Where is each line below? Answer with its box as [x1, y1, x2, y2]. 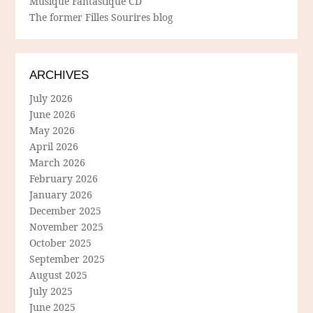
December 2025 [29, 204, 102, 218]
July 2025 [29, 284, 73, 298]
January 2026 [29, 188, 93, 202]
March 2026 [29, 156, 86, 170]
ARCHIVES [29, 68, 89, 82]
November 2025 [29, 220, 104, 234]
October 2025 [29, 236, 92, 250]
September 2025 [29, 252, 105, 266]
